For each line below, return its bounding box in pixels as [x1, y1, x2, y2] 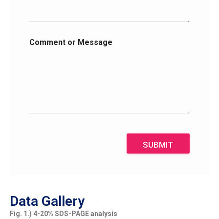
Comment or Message [29, 38, 112, 47]
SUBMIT [143, 139, 174, 150]
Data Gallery [10, 193, 85, 209]
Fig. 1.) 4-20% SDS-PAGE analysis [10, 209, 117, 218]
